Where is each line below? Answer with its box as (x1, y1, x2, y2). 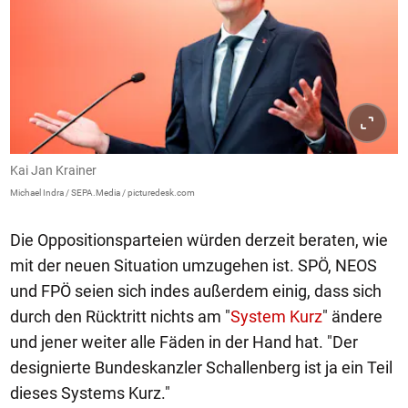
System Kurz (230, 307, 322, 327)
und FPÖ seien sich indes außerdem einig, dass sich (10, 281, 382, 301)
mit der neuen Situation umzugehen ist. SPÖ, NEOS (10, 256, 377, 276)
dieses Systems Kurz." (10, 383, 174, 403)
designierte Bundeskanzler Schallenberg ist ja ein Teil (10, 358, 393, 378)
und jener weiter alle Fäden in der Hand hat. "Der (10, 332, 358, 352)
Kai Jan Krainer (10, 163, 97, 178)
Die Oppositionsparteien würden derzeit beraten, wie (10, 230, 388, 250)
